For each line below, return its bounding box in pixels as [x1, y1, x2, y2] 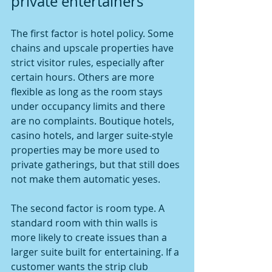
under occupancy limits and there [11, 100, 168, 113]
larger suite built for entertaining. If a [11, 245, 182, 259]
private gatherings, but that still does [11, 158, 182, 171]
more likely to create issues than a [11, 231, 169, 244]
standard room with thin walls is [11, 216, 160, 229]
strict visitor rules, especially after [11, 56, 167, 69]
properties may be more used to [11, 143, 162, 157]
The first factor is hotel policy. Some [11, 27, 176, 40]
